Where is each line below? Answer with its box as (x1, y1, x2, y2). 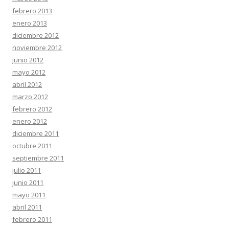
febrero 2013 (12, 6, 52, 15)
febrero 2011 (12, 215, 52, 224)
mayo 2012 (12, 67, 45, 77)
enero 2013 (12, 18, 47, 28)
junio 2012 (12, 55, 43, 64)
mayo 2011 (12, 190, 45, 199)
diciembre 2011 (12, 129, 59, 138)
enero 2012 (12, 117, 47, 126)
